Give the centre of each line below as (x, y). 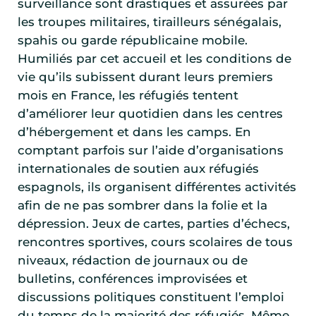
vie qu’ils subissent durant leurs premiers (145, 77)
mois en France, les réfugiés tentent (128, 96)
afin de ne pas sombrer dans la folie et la (142, 206)
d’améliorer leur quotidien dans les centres (150, 114)
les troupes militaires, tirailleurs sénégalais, (150, 22)
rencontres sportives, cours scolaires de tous (155, 242)
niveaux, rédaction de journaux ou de (133, 261)
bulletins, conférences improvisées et (133, 279)
